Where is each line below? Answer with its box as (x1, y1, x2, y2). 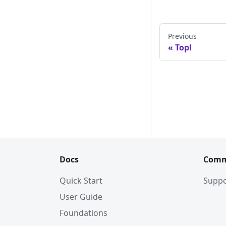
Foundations (60, 207, 107, 218)
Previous (168, 31, 197, 41)
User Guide (60, 191, 102, 202)
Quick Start (60, 175, 102, 186)
